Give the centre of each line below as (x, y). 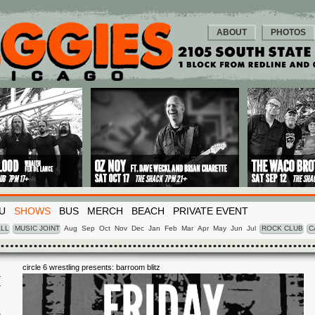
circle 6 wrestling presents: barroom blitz (91, 267)
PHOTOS (288, 32)
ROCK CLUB (282, 228)
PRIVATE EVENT (211, 211)
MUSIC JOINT (37, 228)
